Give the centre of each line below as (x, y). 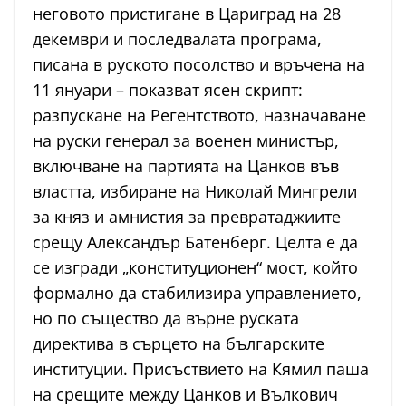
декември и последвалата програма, (177, 39)
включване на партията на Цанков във (186, 166)
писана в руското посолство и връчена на (199, 65)
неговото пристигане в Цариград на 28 (187, 14)
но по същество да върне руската (166, 319)
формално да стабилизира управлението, (197, 293)
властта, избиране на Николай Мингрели (195, 192)
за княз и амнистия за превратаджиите (187, 217)
